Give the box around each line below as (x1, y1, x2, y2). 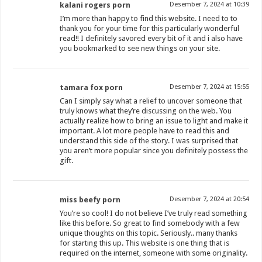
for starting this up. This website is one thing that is (60, 239, 230, 248)
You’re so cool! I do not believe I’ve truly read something (60, 209, 248, 218)
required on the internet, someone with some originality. (60, 249, 248, 258)
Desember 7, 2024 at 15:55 (169, 83, 249, 91)
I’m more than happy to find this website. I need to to (60, 14, 238, 23)
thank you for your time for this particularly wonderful (60, 24, 240, 33)
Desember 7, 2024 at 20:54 (169, 195, 249, 204)
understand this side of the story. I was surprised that (60, 136, 239, 146)
